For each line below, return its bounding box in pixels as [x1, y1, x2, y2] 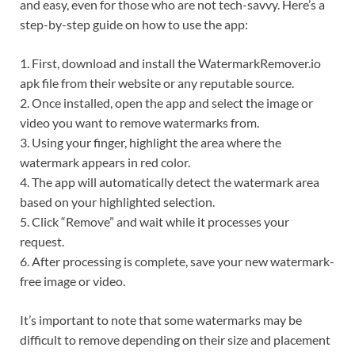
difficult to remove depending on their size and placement [20, 331, 330, 347]
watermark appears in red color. [20, 154, 190, 170]
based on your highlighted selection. [20, 193, 215, 209]
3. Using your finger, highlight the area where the [20, 134, 281, 150]
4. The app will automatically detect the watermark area [20, 174, 319, 189]
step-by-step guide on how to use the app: [20, 16, 248, 32]
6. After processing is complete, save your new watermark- [20, 253, 334, 269]
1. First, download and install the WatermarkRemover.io [20, 55, 321, 71]
